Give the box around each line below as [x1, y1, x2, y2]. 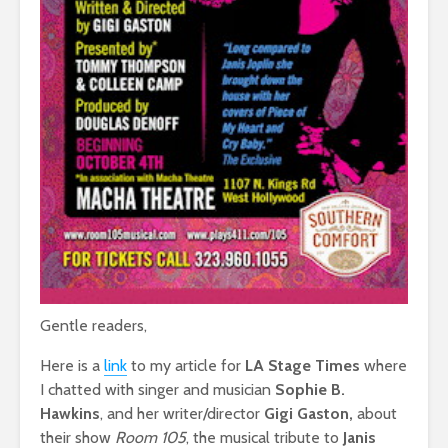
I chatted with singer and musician [40, 379, 275, 399]
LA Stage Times [245, 355, 360, 375]
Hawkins [40, 403, 100, 423]
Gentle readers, [40, 315, 147, 335]
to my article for [127, 355, 245, 375]
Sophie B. [275, 379, 345, 399]
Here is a [40, 355, 104, 375]
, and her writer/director [100, 403, 260, 423]
